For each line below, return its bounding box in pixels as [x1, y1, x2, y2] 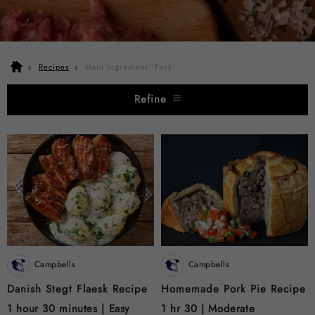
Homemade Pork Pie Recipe [161, 281, 306, 297]
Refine [134, 91, 171, 107]
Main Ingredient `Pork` [85, 61, 176, 72]
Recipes [39, 61, 69, 72]
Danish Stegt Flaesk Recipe [7, 281, 148, 297]
